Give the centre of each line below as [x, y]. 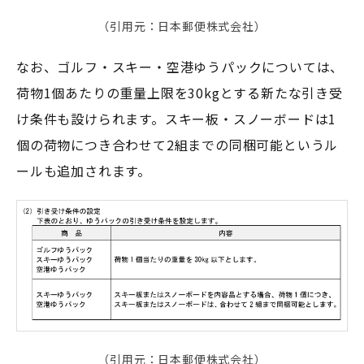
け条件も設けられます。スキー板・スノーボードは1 [177, 119]
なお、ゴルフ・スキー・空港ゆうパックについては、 [180, 67]
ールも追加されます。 [84, 171]
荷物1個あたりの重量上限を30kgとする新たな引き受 [180, 93]
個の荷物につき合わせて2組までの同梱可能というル [178, 145]
